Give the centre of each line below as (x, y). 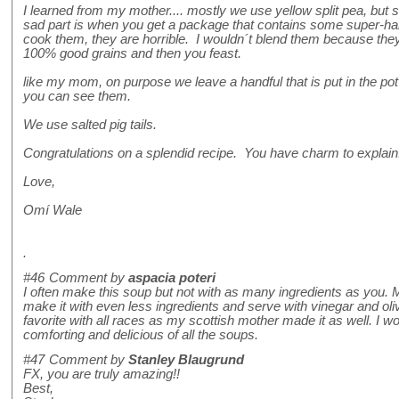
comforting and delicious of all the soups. (141, 335)
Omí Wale (53, 211)
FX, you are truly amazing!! (102, 375)
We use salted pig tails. (90, 125)
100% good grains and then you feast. (132, 54)
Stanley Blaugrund (186, 360)
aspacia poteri (172, 278)
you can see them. (77, 97)
